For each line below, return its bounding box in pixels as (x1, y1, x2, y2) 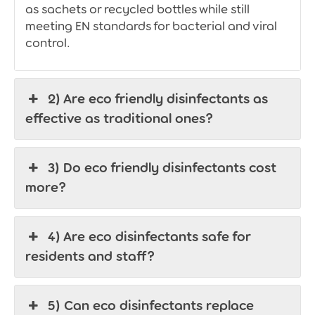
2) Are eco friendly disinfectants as (48, 91, 269, 106)
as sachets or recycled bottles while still (25, 1, 250, 16)
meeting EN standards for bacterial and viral (25, 18, 277, 33)
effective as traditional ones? (25, 110, 213, 126)
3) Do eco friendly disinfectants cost (48, 160, 277, 175)
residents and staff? (25, 248, 155, 264)
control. (25, 35, 70, 50)
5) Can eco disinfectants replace (48, 297, 255, 313)
